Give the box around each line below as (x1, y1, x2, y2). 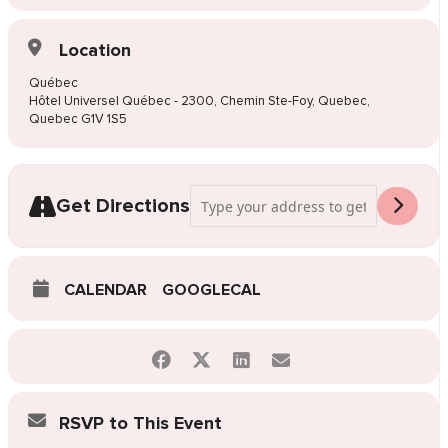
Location (58, 39, 131, 62)
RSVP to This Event (58, 412, 222, 435)
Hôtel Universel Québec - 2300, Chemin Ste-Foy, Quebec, (28, 93, 370, 110)
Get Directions (55, 194, 190, 219)
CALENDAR (63, 280, 147, 301)
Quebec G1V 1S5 (28, 111, 127, 128)
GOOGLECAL (161, 280, 261, 301)
